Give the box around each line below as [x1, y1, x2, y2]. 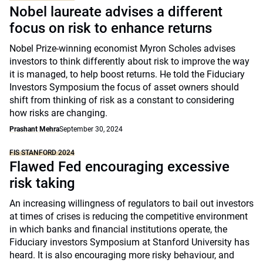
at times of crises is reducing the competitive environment [9, 211, 248, 222]
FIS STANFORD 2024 [9, 149, 75, 157]
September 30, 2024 [59, 125, 123, 133]
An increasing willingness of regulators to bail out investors [9, 198, 254, 209]
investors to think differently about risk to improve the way [9, 56, 249, 67]
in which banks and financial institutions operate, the [9, 224, 227, 235]
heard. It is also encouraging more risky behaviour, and [9, 249, 234, 261]
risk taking [9, 175, 75, 191]
